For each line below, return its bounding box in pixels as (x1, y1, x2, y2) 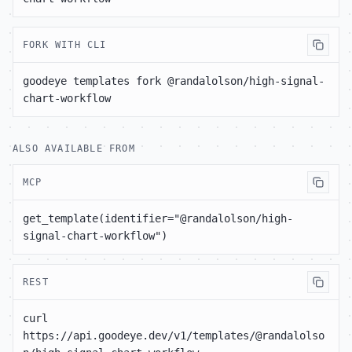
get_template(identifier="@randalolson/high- (23, 211, 293, 225)
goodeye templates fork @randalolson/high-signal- (23, 74, 324, 87)
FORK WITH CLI (23, 38, 107, 50)
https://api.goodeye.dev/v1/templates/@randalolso (23, 328, 324, 342)
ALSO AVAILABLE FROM (13, 142, 135, 154)
